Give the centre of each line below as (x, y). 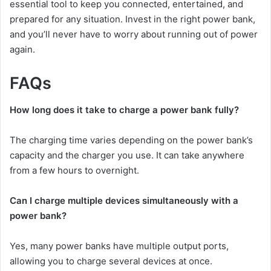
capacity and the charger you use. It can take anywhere (127, 155)
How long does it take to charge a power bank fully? (124, 110)
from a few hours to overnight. (74, 171)
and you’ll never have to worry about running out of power (134, 34)
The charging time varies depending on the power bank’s (131, 140)
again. (22, 49)
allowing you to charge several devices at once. (111, 261)
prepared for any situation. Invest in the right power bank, (132, 19)
